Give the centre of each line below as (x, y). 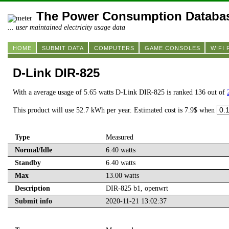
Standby (28, 163)
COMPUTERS (114, 48)
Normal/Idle (33, 150)
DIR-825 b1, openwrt (137, 189)
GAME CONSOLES (173, 48)
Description (32, 189)
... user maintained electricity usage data (66, 27)
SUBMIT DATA (63, 48)
